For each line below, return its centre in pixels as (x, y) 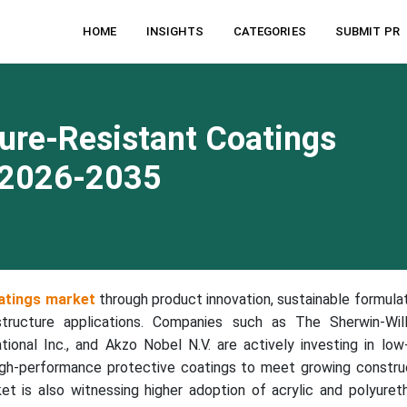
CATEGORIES (269, 31)
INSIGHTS (175, 31)
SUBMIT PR (367, 31)
